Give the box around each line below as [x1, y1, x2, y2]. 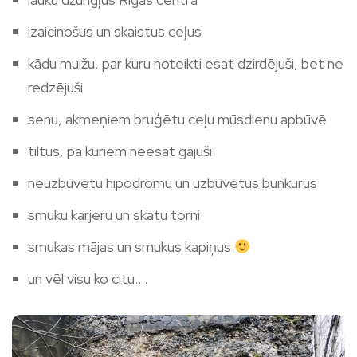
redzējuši [28, 78, 83, 97]
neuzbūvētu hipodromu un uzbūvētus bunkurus [28, 174, 317, 193]
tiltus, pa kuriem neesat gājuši [28, 142, 212, 161]
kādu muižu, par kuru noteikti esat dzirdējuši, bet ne [28, 54, 343, 73]
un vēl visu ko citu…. [28, 269, 147, 288]
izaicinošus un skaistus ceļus [28, 22, 202, 41]
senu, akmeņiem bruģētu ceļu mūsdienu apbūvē [28, 110, 327, 129]
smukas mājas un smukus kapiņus [28, 237, 234, 257]
